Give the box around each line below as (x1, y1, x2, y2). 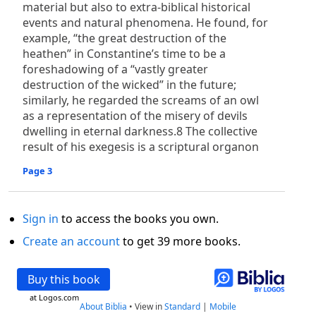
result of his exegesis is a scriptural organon (23, 139, 259, 154)
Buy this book (27, 272, 100, 287)
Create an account (23, 233, 120, 249)
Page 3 (23, 164, 52, 177)
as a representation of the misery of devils (23, 108, 248, 123)
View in (135, 300, 164, 312)
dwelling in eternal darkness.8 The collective (23, 123, 257, 139)
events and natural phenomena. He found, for (23, 15, 268, 30)
